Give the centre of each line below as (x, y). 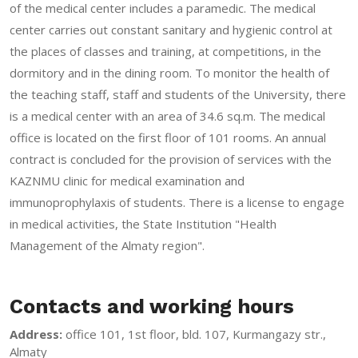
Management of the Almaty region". (107, 245)
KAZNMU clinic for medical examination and (127, 180)
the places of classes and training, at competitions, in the (165, 51)
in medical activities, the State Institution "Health (143, 223)
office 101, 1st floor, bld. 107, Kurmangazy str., (194, 334)
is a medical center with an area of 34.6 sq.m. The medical (167, 115)
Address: (36, 334)
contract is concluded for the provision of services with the (171, 159)
